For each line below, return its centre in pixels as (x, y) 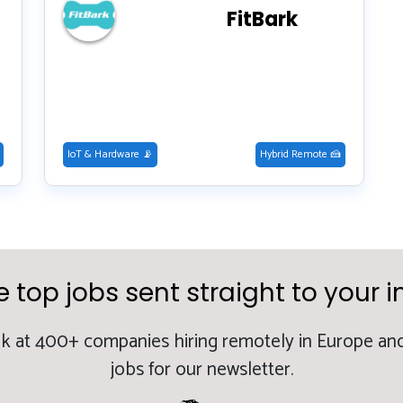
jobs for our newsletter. (201, 370)
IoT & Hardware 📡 (110, 154)
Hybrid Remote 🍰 (300, 154)
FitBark (262, 19)
